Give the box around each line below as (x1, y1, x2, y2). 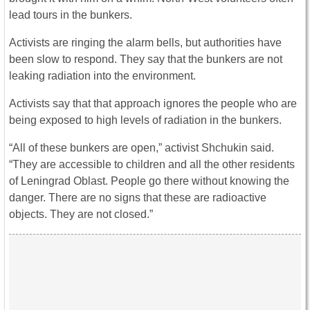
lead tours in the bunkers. (9, 9, 132, 21)
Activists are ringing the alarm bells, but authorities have (9, 37, 282, 49)
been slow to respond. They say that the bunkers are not (9, 53, 282, 66)
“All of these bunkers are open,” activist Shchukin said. (9, 142, 274, 154)
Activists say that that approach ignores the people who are (9, 98, 297, 110)
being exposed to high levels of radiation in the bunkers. (9, 114, 282, 127)
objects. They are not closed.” (9, 208, 153, 221)
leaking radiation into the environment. (9, 70, 196, 82)
